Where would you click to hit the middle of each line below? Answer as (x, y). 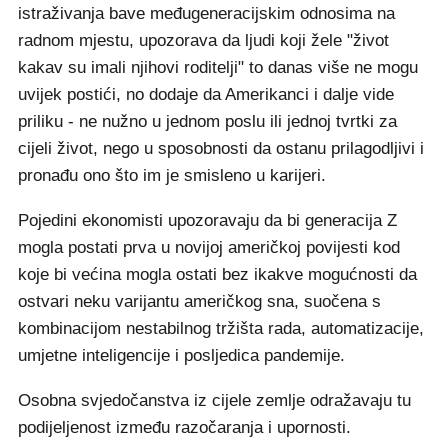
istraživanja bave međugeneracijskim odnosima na (206, 13)
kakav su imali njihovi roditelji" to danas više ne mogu (218, 67)
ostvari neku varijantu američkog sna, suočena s (199, 301)
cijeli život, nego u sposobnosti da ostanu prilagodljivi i (221, 148)
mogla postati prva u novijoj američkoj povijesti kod (209, 247)
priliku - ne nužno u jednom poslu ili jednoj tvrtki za (207, 121)
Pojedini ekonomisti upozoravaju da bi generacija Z (207, 220)
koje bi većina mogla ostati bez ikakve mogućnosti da (217, 274)
